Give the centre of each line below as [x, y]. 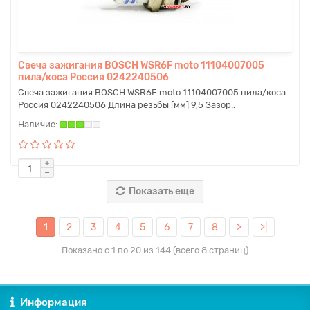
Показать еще [162, 191]
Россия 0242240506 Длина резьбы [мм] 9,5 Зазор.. [127, 105]
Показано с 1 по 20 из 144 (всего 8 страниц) [155, 250]
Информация [54, 302]
